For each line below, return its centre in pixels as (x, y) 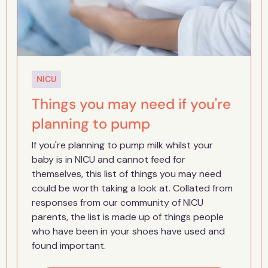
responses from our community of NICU (117, 202)
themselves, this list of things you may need (126, 173)
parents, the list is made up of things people (127, 217)
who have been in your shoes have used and (128, 231)
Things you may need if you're (131, 103)
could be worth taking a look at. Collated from (132, 188)
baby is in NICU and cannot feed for (108, 159)
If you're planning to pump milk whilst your (122, 145)
